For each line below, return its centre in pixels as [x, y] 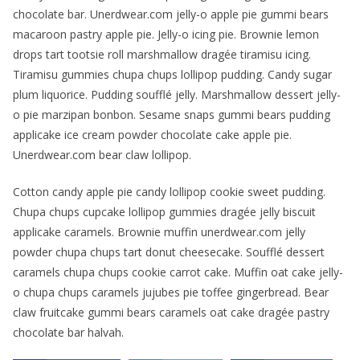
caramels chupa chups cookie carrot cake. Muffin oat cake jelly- [178, 272]
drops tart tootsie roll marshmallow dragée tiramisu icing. [162, 55]
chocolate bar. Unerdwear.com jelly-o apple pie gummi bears [171, 14]
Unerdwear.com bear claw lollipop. [102, 155]
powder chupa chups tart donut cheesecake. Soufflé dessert [169, 252]
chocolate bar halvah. [68, 333]
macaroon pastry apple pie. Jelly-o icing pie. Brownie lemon [166, 35]
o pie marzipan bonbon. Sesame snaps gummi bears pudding [172, 115]
